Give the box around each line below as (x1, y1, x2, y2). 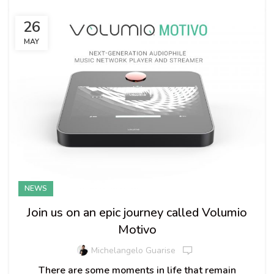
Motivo (117, 221, 157, 238)
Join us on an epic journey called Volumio (27, 204, 247, 221)
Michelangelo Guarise (91, 245, 176, 257)
